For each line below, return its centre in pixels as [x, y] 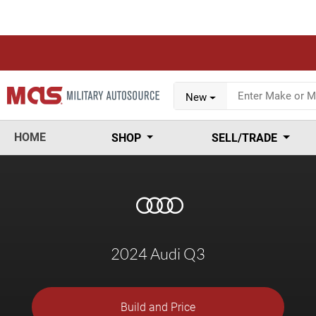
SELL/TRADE [246, 138]
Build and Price [158, 307]
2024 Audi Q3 [158, 254]
